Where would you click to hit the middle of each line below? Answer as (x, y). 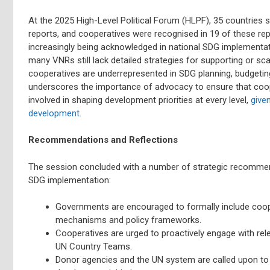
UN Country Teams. (94, 246)
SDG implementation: (70, 180)
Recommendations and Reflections (103, 140)
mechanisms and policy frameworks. (128, 220)
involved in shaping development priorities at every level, (140, 100)
